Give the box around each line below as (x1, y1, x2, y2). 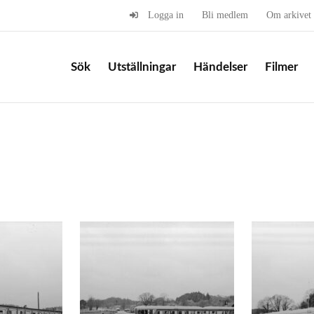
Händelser (193, 60, 247, 73)
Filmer (265, 60, 298, 73)
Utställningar (108, 60, 176, 73)
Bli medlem (202, 10, 248, 20)
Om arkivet (266, 10, 311, 20)
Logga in (148, 10, 184, 20)
